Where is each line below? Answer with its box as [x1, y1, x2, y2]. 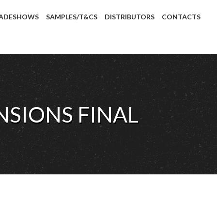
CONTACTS [162, 13, 201, 21]
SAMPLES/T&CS [46, 13, 98, 21]
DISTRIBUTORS [105, 13, 155, 21]
